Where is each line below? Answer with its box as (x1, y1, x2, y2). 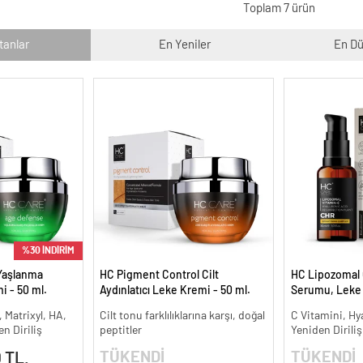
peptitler (100, 324, 142, 336)
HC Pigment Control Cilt (100, 270, 219, 282)
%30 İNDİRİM (21, 246, 75, 256)
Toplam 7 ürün (242, 2, 315, 15)
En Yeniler (158, 38, 211, 51)
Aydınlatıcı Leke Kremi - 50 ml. (100, 285, 250, 297)
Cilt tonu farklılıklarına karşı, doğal (100, 310, 265, 322)
